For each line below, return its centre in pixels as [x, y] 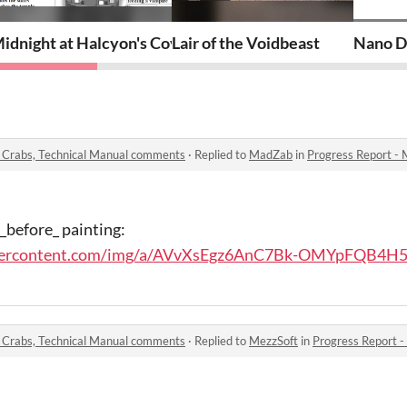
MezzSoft [273, 340]
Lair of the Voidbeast [246, 42]
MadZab [271, 154]
